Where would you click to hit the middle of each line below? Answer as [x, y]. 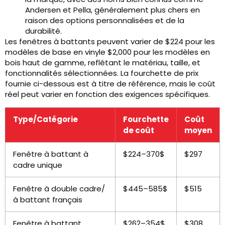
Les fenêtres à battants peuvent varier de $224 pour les [110, 42]
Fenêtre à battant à [51, 154]
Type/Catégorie [45, 120]
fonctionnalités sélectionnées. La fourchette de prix [102, 73]
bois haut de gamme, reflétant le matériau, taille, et [103, 63]
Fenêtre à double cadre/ [59, 189]
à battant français [48, 200]
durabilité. [43, 31]
